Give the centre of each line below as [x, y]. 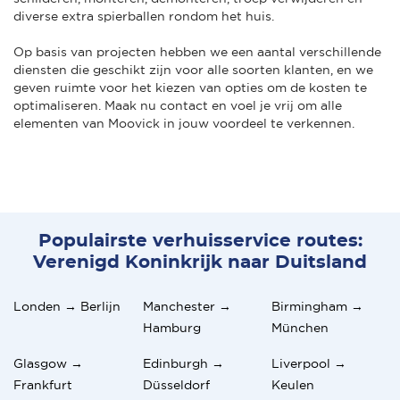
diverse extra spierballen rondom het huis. [146, 16]
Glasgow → [48, 363]
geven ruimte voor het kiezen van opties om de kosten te [190, 87]
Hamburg [171, 327]
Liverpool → [309, 363]
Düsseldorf [176, 384]
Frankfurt [43, 384]
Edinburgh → [183, 363]
